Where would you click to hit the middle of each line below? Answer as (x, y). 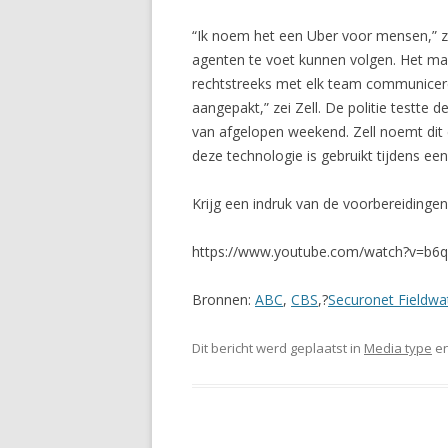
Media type (398, 348)
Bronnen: (223, 299)
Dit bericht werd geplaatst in (278, 348)
